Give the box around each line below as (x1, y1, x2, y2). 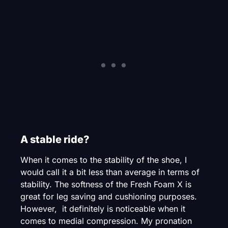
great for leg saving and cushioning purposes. (20, 191, 197, 202)
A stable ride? (20, 133, 90, 146)
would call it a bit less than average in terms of (20, 167, 199, 178)
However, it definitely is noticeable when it (20, 204, 185, 214)
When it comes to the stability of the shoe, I (20, 155, 187, 165)
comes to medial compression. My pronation (20, 216, 192, 226)
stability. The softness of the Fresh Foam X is (20, 179, 191, 190)
